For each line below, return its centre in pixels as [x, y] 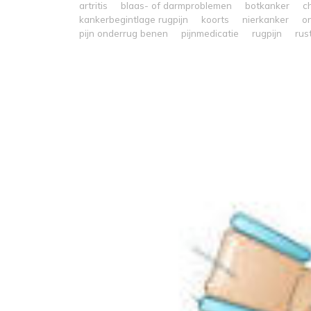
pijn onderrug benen [124, 33]
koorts [215, 19]
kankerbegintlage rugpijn [134, 19]
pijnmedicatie [210, 33]
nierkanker [266, 19]
